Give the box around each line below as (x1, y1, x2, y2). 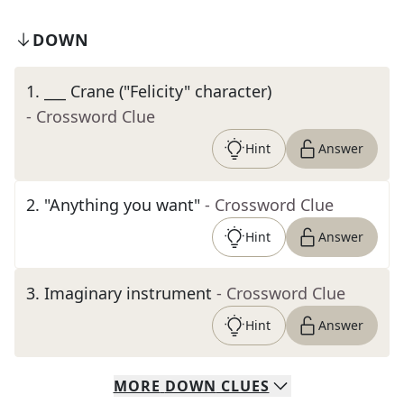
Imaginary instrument (44, 282, 212, 304)
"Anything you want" (44, 194, 200, 216)
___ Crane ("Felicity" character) (44, 80, 271, 102)
